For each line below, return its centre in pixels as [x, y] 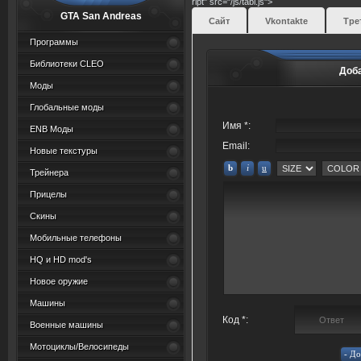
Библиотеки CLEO [67, 64]
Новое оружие [59, 281]
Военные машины [66, 325]
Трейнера [49, 172]
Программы [54, 42]
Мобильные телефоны [76, 238]
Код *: [235, 320]
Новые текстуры [64, 151]
